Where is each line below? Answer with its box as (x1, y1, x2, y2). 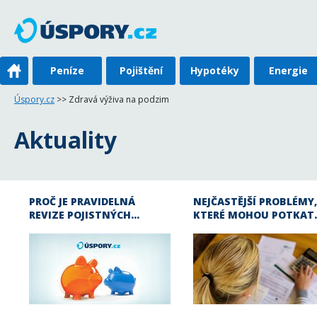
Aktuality (14, 125, 117, 155)
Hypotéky (190, 64, 240, 77)
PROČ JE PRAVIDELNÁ (29, 195, 135, 208)
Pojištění (119, 64, 163, 77)
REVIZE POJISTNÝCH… (29, 208, 139, 221)
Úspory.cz (14, 93, 54, 105)
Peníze (50, 64, 85, 77)
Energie (269, 64, 309, 77)
